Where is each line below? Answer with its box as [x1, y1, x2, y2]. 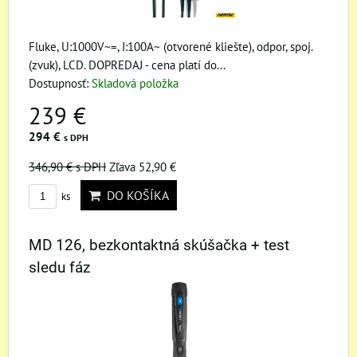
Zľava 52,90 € [109, 158, 176, 175]
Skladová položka [92, 74, 178, 91]
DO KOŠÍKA [100, 186, 169, 203]
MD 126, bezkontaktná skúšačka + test [29, 235, 289, 254]
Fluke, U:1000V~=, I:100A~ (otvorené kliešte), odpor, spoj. [29, 37, 313, 54]
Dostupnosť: [29, 74, 92, 91]
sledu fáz [29, 257, 90, 277]
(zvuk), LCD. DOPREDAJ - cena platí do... [29, 56, 226, 73]
